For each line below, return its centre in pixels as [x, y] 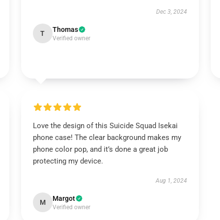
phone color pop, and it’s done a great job [100, 149]
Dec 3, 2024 [172, 12]
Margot [64, 198]
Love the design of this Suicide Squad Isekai [105, 126]
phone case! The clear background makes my [107, 137]
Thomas [65, 29]
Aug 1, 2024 [172, 181]
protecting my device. [68, 161]
